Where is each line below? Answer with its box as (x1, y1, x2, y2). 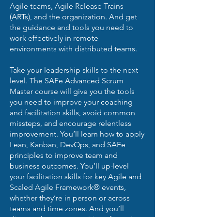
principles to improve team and (10, 151, 118, 160)
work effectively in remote (10, 33, 98, 43)
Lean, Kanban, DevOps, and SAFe (10, 140, 125, 149)
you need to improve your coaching (10, 97, 133, 107)
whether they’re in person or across (10, 193, 130, 202)
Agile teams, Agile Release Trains (10, 1, 124, 11)
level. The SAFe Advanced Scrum (10, 76, 124, 85)
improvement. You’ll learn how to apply (10, 129, 144, 139)
